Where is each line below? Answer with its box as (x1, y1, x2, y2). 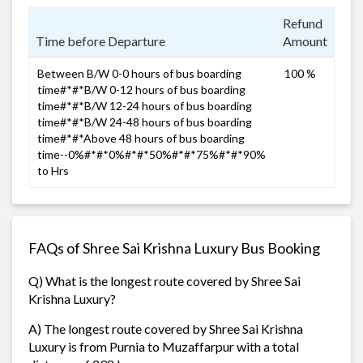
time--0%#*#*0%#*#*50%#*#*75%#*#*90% (37, 147, 266, 161)
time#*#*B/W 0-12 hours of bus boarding (37, 82, 246, 96)
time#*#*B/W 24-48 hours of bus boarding (37, 114, 252, 129)
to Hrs (37, 163, 69, 177)
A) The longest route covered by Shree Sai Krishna (28, 320, 303, 336)
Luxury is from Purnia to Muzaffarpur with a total (28, 338, 299, 354)
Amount (283, 32, 327, 49)
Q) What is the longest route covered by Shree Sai (28, 272, 301, 288)
